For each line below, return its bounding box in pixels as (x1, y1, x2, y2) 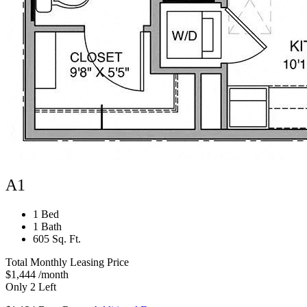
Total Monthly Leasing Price (5, 256, 129, 269)
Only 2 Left (5, 281, 56, 293)
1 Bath (33, 221, 62, 233)
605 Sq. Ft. (33, 233, 81, 245)
